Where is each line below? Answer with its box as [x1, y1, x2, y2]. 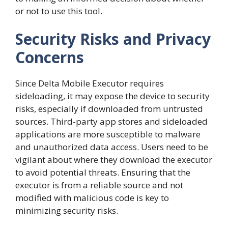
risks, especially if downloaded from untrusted [15, 103, 203, 115]
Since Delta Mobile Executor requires [15, 77, 164, 90]
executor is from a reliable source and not [15, 179, 183, 191]
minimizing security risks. [15, 205, 118, 217]
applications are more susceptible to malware [15, 128, 201, 140]
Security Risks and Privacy [15, 28, 211, 50]
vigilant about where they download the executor [15, 154, 212, 166]
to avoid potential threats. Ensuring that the [15, 166, 190, 179]
